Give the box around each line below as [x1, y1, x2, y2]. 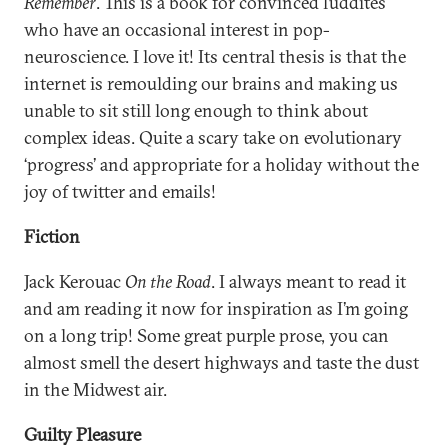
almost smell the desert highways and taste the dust [24, 351, 419, 374]
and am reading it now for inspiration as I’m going [24, 297, 408, 320]
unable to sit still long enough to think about [24, 99, 368, 122]
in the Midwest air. [24, 378, 167, 401]
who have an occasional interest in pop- [24, 18, 330, 41]
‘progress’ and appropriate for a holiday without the [24, 153, 419, 176]
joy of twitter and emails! [24, 180, 216, 203]
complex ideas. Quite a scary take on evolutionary [24, 126, 402, 149]
